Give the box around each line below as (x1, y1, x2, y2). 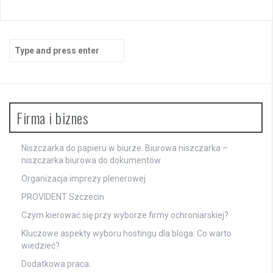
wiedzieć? (21, 240, 60, 250)
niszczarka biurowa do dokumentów (21, 155, 161, 165)
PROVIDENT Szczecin (21, 191, 104, 202)
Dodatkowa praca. (21, 258, 91, 269)
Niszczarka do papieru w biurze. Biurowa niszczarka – (21, 143, 228, 153)
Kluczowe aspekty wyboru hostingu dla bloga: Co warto (21, 228, 232, 238)
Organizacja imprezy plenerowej (21, 173, 146, 183)
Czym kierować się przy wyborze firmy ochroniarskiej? (21, 210, 229, 220)
